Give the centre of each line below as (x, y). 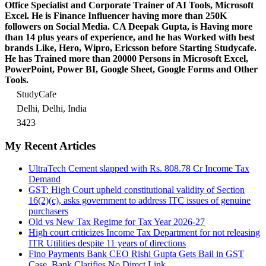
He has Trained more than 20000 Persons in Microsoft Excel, (126, 58)
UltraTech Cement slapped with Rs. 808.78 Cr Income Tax (139, 169)
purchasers (48, 211)
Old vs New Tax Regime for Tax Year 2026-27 (117, 222)
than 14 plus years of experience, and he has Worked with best (130, 37)
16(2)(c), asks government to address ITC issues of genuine (140, 201)
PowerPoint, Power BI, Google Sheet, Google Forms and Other (131, 69)
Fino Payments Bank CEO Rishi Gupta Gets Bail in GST (136, 254)
